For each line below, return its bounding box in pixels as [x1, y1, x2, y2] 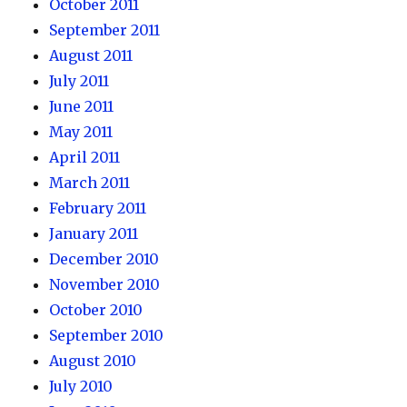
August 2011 [49, 46, 134, 65]
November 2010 [49, 275, 161, 293]
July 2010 [49, 377, 114, 395]
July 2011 [49, 72, 110, 90]
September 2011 [49, 21, 161, 39]
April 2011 [49, 148, 121, 166]
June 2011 [49, 97, 114, 115]
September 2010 [49, 326, 164, 344]
